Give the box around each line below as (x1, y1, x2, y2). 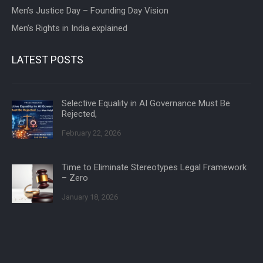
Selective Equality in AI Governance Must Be (62, 98, 230, 109)
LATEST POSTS (12, 53, 83, 66)
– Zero (62, 173, 88, 184)
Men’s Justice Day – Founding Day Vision (12, 5, 168, 16)
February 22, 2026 (62, 129, 121, 138)
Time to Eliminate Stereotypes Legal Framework (62, 162, 247, 173)
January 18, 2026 (62, 193, 118, 202)
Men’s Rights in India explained (12, 23, 127, 34)
